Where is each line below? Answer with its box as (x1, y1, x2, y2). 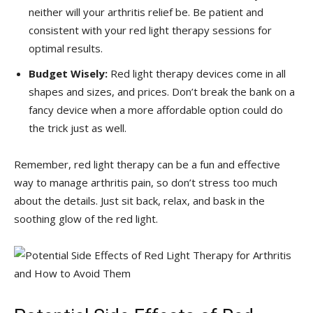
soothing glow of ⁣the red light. (14, 211, 158, 226)
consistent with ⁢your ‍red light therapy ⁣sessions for (29, 22, 272, 37)
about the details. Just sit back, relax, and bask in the (14, 193, 265, 208)
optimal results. (29, 41, 103, 55)
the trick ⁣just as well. (29, 120, 126, 135)
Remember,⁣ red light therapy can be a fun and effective (14, 156, 280, 171)
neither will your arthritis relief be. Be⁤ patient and (29, 4, 263, 19)
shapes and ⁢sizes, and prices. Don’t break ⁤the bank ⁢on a (29, 84, 295, 99)
